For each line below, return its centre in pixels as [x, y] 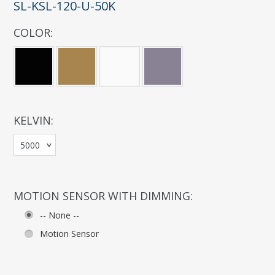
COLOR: [33, 33]
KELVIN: [34, 120]
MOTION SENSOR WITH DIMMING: [103, 196]
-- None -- [60, 215]
